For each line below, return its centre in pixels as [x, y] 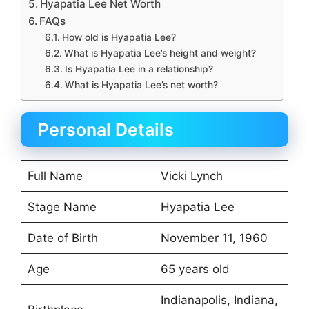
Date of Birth [62, 238]
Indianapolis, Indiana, [219, 300]
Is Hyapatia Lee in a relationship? [139, 69]
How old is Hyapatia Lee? [119, 37]
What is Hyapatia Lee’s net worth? [141, 84]
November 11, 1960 [214, 238]
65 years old [195, 269]
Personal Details [106, 129]
